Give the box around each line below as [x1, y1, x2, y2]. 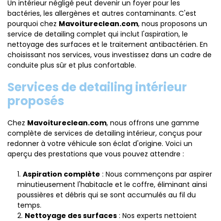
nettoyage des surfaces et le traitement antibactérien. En [7, 39, 208, 49]
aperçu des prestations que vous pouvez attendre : [7, 149, 184, 159]
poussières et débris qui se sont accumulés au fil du [17, 190, 196, 200]
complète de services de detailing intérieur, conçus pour [7, 128, 202, 138]
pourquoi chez [7, 19, 59, 29]
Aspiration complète [23, 169, 100, 179]
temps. [17, 200, 41, 210]
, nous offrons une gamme [107, 118, 199, 128]
